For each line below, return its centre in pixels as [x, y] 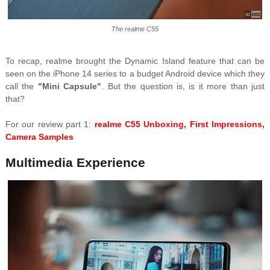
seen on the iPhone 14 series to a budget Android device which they [135, 74]
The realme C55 [135, 29]
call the [21, 86]
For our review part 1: [50, 124]
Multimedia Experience [75, 163]
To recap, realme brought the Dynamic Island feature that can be [135, 61]
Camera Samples [39, 137]
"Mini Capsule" [70, 86]
